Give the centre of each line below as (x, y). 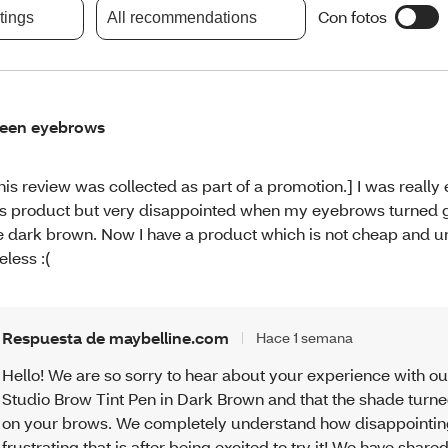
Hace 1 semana (305, 338)
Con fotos (352, 17)
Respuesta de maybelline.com (116, 338)
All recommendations (182, 17)
